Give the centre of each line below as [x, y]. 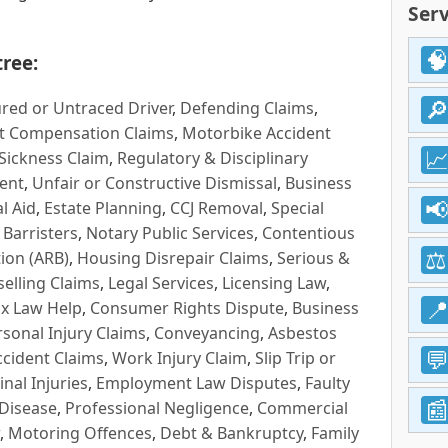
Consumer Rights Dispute [187, 307]
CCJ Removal [216, 207]
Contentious [308, 232]
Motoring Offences [80, 432]
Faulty [327, 382]
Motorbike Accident [256, 132]
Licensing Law [274, 282]
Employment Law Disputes [196, 382]
